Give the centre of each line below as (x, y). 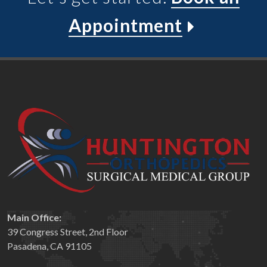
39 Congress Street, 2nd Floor (68, 231)
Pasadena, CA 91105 (49, 246)
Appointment (125, 25)
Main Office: (34, 217)
